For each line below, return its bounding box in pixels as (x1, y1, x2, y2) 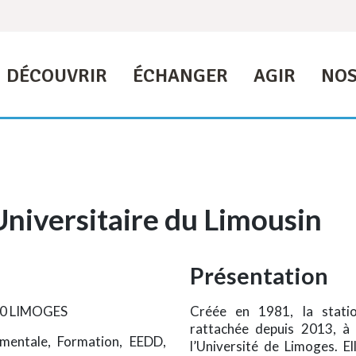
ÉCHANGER (132, 64, 228, 87)
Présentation (190, 262, 328, 290)
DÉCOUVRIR (6, 64, 107, 87)
